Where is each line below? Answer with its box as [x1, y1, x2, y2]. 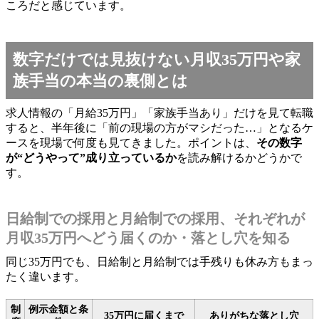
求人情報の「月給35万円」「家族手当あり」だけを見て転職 [6, 106, 313, 119]
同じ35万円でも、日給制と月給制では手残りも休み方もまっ [6, 255, 313, 268]
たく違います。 [6, 270, 85, 283]
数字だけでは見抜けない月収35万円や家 [13, 50, 300, 68]
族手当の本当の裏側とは [13, 71, 188, 90]
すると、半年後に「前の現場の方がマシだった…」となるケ [6, 121, 313, 134]
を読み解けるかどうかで [177, 151, 302, 164]
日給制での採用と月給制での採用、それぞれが [6, 210, 305, 226]
